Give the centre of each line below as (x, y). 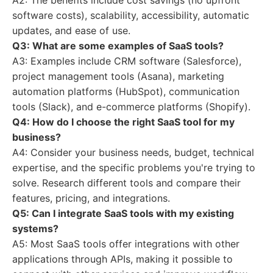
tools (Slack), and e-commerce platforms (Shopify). (131, 107)
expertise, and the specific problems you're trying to (134, 168)
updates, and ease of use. (71, 30)
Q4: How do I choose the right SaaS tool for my (123, 122)
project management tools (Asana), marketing (118, 76)
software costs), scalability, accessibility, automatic (131, 15)
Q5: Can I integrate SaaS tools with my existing (123, 213)
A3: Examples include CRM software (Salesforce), (127, 61)
